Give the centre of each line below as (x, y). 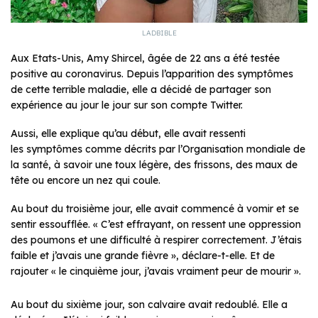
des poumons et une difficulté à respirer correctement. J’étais (156, 240)
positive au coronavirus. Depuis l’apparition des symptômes (152, 73)
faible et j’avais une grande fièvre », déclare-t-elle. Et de (143, 255)
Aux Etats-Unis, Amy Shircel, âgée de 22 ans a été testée (145, 58)
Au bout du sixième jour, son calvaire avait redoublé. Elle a (149, 304)
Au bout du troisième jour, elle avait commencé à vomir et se (155, 208)
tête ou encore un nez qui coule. (86, 180)
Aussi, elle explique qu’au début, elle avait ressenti (128, 133)
